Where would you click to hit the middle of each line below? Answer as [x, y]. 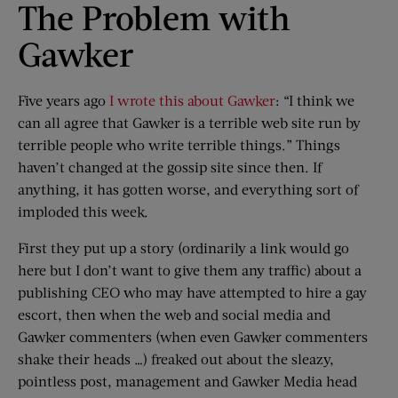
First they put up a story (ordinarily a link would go [183, 247]
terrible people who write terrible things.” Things [179, 144]
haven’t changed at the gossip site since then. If [170, 167]
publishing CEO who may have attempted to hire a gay [192, 292]
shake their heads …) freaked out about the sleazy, [176, 358]
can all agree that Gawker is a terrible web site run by [189, 122]
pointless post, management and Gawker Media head [187, 381]
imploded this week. [83, 211]
